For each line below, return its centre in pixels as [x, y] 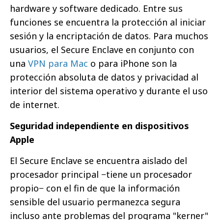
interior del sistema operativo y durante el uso [109, 91]
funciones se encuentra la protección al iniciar [108, 22]
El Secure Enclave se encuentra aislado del [98, 161]
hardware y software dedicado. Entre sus [96, 8]
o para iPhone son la [132, 63]
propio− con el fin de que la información [95, 188]
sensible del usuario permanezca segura [95, 202]
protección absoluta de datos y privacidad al [104, 77]
